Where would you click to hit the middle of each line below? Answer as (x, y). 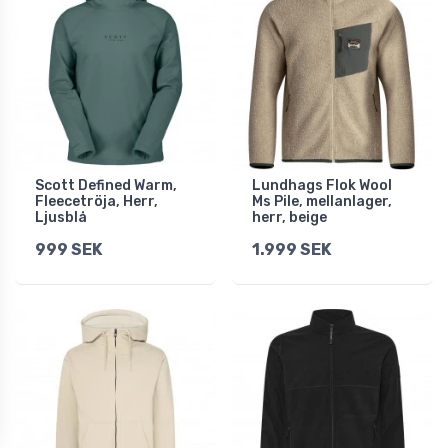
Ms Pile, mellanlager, (322, 202)
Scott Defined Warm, (106, 186)
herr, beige (289, 218)
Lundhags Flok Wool (322, 186)
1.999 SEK (291, 250)
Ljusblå (61, 218)
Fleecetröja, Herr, (96, 202)
